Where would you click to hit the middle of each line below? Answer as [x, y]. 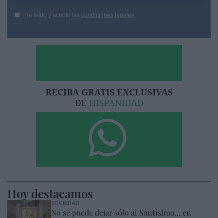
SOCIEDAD [65, 203]
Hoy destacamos [50, 193]
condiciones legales [108, 15]
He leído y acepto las [53, 15]
